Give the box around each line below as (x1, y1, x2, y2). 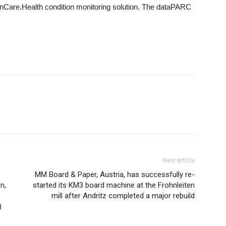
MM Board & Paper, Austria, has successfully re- (35, 170, 195, 179)
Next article (163, 157, 195, 164)
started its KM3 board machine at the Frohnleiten (33, 181, 195, 190)
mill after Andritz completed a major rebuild (51, 191, 195, 200)
